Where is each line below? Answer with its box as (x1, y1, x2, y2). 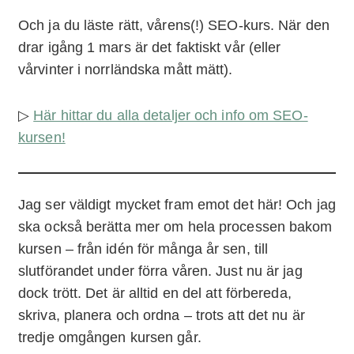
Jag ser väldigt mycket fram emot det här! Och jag (18, 196, 336, 213)
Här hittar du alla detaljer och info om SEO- (33, 107, 308, 123)
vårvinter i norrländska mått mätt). (18, 61, 233, 77)
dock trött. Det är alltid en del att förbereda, (18, 284, 292, 301)
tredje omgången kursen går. (18, 329, 201, 345)
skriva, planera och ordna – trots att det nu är (18, 307, 305, 323)
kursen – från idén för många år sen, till (18, 240, 269, 257)
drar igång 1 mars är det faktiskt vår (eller (18, 39, 281, 55)
